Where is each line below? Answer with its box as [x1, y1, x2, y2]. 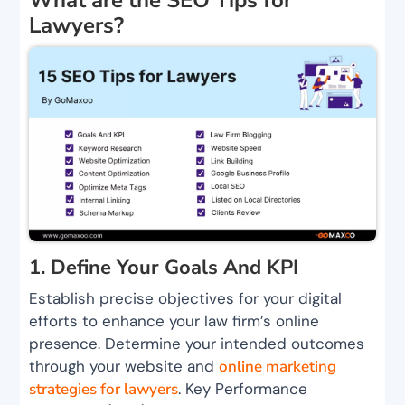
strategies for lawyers [29, 379, 179, 400]
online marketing [219, 356, 337, 378]
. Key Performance [178, 379, 308, 400]
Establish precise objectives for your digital [29, 288, 343, 309]
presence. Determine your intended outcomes [29, 334, 365, 354]
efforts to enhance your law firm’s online [29, 311, 320, 332]
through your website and [29, 356, 220, 377]
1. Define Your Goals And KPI [29, 254, 299, 282]
